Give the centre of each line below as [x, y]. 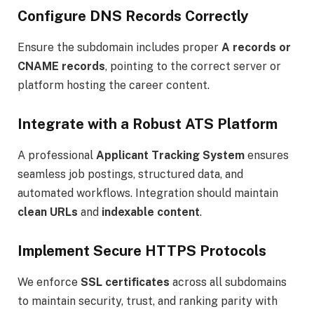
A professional [57, 155]
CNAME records [61, 66]
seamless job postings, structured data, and [130, 174]
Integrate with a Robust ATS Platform [148, 124]
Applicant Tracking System [170, 155]
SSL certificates [125, 282]
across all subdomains [228, 282]
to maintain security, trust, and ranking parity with [148, 301]
